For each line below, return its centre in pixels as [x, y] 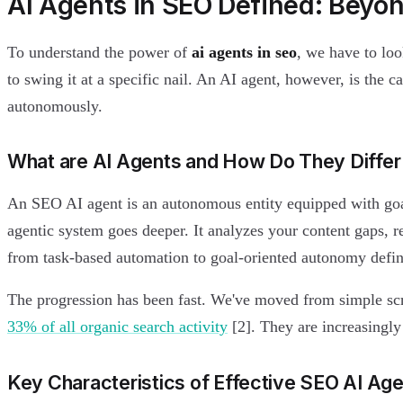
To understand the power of [99, 52]
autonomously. [55, 106]
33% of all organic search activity [117, 327]
